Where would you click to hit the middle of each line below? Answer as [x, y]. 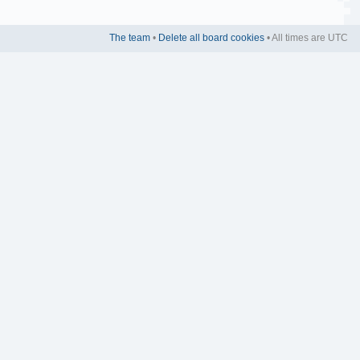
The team [130, 37]
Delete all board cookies [211, 37]
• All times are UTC [306, 37]
